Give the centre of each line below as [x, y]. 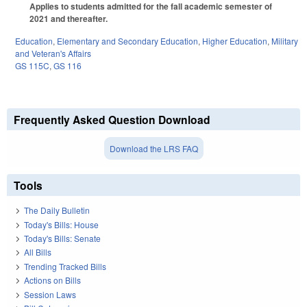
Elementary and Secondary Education [127, 40]
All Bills [38, 252]
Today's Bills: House [61, 224]
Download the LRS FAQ [153, 148]
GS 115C [32, 65]
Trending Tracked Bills [65, 266]
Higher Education [235, 40]
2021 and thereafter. [69, 19]
